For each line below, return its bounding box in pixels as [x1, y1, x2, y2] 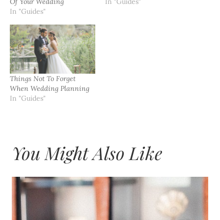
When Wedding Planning [10, 83, 89, 93]
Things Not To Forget [10, 74, 76, 83]
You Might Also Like [12, 141, 162, 165]
